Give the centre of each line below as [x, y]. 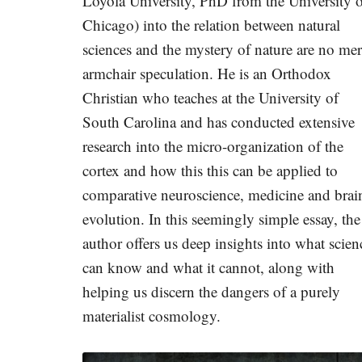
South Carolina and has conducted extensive [219, 122]
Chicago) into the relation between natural [211, 25]
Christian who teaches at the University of [210, 97]
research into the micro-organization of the [213, 146]
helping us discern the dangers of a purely [211, 291]
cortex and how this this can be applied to [210, 170]
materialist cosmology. [152, 316]
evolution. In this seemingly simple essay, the [221, 219]
